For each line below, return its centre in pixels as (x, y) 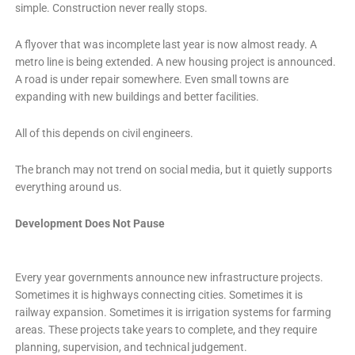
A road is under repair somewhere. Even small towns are (151, 79)
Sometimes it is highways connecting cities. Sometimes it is (158, 294)
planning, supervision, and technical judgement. (131, 347)
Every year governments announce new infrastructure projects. (169, 277)
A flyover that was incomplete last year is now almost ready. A (166, 44)
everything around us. (68, 187)
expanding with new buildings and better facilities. (137, 96)
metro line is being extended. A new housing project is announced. (175, 61)
